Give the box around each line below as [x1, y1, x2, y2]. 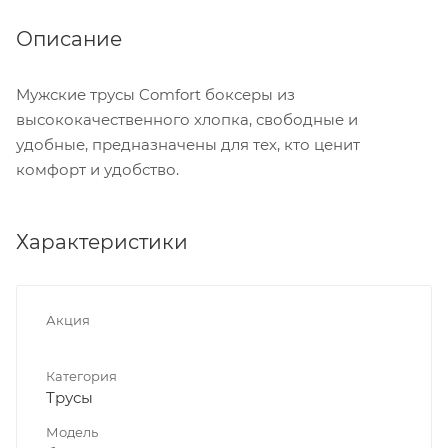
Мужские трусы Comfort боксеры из [16, 84, 295, 104]
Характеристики [16, 229, 188, 254]
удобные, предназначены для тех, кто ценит [16, 134, 360, 154]
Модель [46, 423, 98, 440]
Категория [46, 367, 117, 384]
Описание [16, 26, 122, 51]
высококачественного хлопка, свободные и [16, 109, 358, 129]
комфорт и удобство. [16, 159, 179, 179]
